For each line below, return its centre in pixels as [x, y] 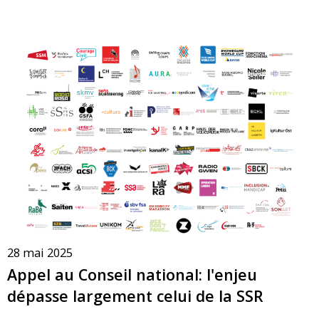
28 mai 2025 [40, 253]
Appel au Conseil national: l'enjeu [132, 275]
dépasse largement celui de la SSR [135, 296]
